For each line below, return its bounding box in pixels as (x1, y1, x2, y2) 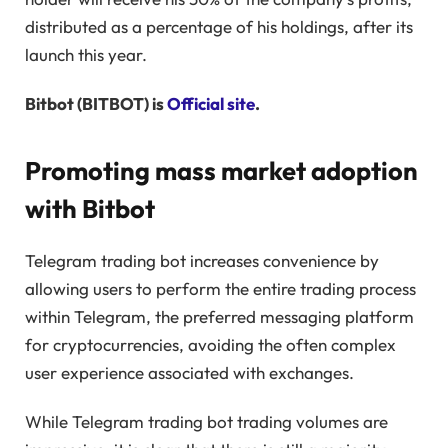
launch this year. (25, 44, 147, 66)
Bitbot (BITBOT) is (25, 92, 167, 114)
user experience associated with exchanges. (25, 362, 354, 384)
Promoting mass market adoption (25, 154, 418, 188)
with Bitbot (25, 192, 155, 226)
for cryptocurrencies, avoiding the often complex (25, 334, 396, 356)
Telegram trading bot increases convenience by (25, 250, 379, 272)
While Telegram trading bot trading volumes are (25, 410, 388, 432)
